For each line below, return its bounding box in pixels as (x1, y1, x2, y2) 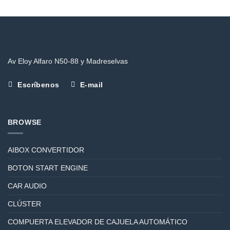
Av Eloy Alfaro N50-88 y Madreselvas (8, 56, 128, 65)
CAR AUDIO (7, 181, 47, 190)
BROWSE (7, 118, 42, 126)
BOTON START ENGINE (7, 163, 88, 172)
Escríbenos (17, 80, 60, 89)
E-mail (80, 80, 103, 89)
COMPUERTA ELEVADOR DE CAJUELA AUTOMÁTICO (7, 217, 187, 226)
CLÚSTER (7, 199, 41, 208)
